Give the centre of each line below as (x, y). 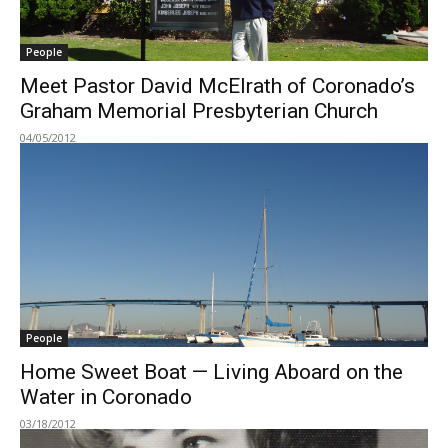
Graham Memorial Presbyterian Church (199, 110)
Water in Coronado (106, 396)
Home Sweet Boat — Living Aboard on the (211, 371)
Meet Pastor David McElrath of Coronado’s (217, 85)
